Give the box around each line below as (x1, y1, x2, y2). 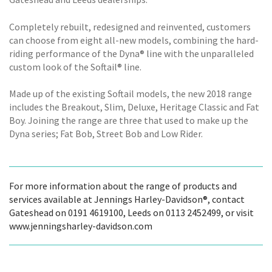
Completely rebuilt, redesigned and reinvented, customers (9, 20, 251, 33)
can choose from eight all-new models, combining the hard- (9, 33, 259, 46)
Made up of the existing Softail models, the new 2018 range (9, 87, 252, 100)
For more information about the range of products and (9, 180, 237, 192)
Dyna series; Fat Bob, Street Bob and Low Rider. (9, 127, 203, 140)
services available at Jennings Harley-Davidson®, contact (9, 193, 245, 206)
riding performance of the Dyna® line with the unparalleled (9, 47, 254, 59)
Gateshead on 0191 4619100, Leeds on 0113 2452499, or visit (9, 206, 254, 219)
